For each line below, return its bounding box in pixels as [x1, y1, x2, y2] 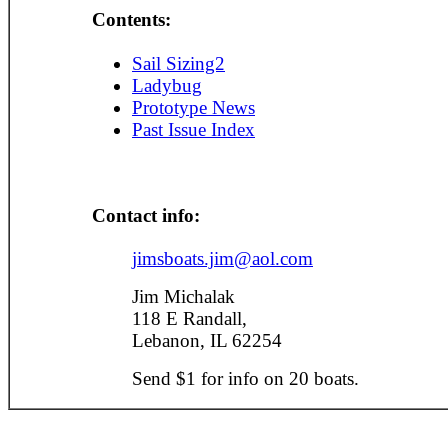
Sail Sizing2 [132, 52, 225, 74]
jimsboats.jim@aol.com [132, 248, 313, 270]
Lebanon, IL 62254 [132, 330, 282, 352]
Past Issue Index [132, 118, 255, 140]
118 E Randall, [132, 308, 247, 330]
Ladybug [132, 74, 202, 96]
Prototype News [132, 96, 255, 118]
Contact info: [92, 205, 200, 227]
